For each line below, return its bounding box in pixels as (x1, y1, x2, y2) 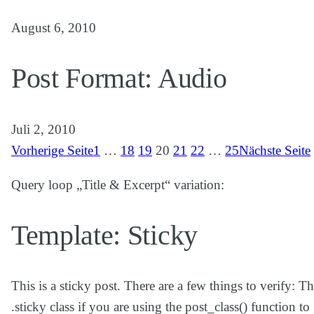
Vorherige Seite (11, 142, 93, 158)
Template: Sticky (11, 219, 198, 251)
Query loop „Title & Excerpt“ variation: (11, 177, 224, 192)
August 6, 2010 (11, 20, 96, 36)
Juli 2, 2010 (11, 121, 76, 137)
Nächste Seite (239, 142, 310, 158)
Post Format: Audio (11, 62, 227, 95)
